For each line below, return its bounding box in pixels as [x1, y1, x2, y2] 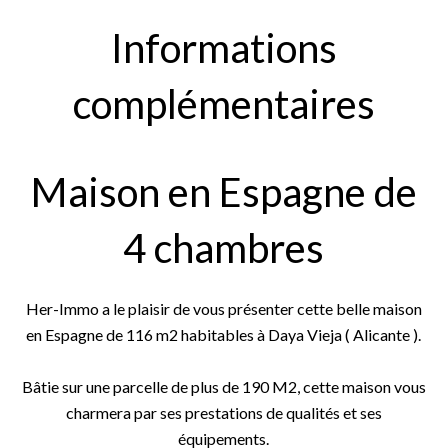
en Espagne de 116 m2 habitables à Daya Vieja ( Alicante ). [26, 325, 422, 344]
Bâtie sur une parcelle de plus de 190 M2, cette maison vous [22, 377, 426, 396]
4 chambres [123, 224, 325, 272]
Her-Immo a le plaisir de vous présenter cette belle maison [26, 299, 422, 318]
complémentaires [73, 80, 375, 128]
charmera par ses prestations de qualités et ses [66, 403, 382, 422]
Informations [111, 24, 337, 72]
